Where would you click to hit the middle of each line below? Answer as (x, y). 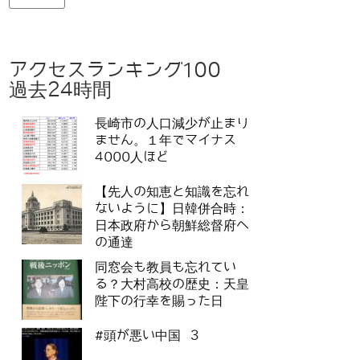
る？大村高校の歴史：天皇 (172, 284)
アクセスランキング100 (125, 71)
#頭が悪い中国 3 (147, 336)
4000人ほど (132, 157)
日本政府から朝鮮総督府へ (172, 226)
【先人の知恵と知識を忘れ (172, 192)
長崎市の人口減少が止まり (172, 124)
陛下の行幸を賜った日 (159, 301)
